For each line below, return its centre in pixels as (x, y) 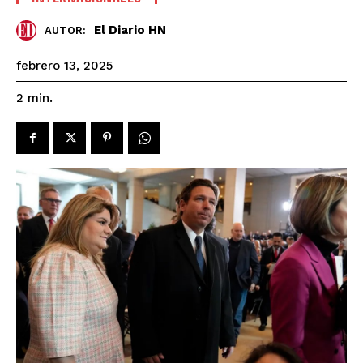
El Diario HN (130, 30)
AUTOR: (65, 31)
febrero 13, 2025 (64, 66)
